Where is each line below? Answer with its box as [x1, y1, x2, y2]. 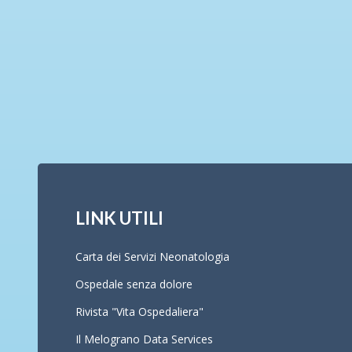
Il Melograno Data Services [75, 331, 213, 346]
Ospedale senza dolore [75, 276, 192, 291]
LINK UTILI [75, 207, 163, 229]
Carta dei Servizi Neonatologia [75, 248, 229, 264]
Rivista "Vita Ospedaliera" [75, 303, 203, 319]
